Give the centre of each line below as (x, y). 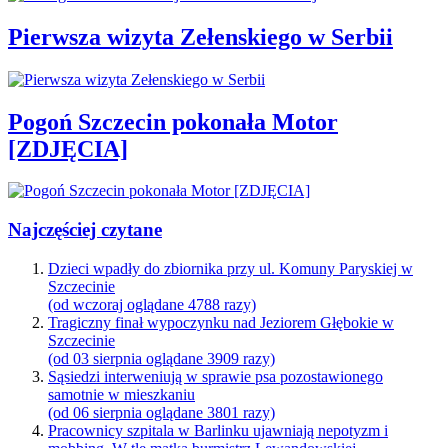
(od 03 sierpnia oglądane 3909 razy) (161, 358)
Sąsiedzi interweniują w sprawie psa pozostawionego (215, 376)
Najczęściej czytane (85, 230)
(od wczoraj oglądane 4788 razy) (152, 304)
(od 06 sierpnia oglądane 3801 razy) (161, 412)
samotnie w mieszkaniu (121, 394)
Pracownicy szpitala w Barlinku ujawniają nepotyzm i (218, 430)
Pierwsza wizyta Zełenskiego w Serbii (200, 36)
